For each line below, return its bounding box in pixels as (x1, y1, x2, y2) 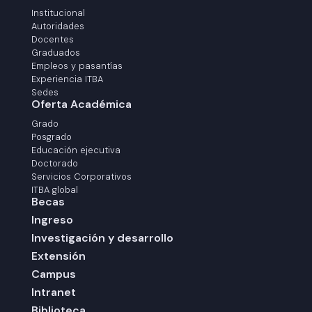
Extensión (31, 249, 86, 264)
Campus (31, 267, 76, 282)
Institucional (31, 7, 85, 19)
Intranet (31, 285, 76, 300)
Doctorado (31, 157, 78, 170)
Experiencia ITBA (31, 73, 103, 86)
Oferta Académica (31, 97, 132, 112)
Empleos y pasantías (31, 60, 123, 72)
